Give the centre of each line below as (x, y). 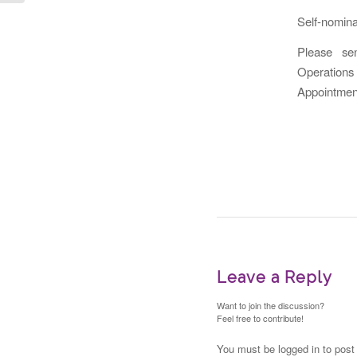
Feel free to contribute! (260, 318)
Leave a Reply (275, 277)
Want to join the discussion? (271, 305)
